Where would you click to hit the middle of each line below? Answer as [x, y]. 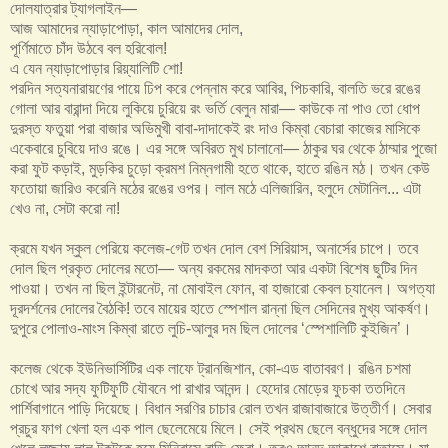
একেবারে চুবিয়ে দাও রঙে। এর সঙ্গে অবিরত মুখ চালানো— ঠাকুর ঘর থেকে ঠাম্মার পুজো [223, 149]
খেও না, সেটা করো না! [65, 209]
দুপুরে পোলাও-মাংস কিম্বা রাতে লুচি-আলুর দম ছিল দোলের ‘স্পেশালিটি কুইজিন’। [211, 329]
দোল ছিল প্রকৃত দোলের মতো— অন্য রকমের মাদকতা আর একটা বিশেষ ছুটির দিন [213, 269]
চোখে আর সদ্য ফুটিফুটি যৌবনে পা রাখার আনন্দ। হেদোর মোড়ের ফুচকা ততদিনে [207, 389]
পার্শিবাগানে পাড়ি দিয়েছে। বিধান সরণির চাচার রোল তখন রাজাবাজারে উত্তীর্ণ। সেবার [220, 409]
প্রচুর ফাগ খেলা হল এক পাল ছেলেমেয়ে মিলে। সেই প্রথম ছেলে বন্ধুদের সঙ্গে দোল [218, 429]
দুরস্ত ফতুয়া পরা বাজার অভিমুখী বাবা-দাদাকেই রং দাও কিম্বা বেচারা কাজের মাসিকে [215, 129]
